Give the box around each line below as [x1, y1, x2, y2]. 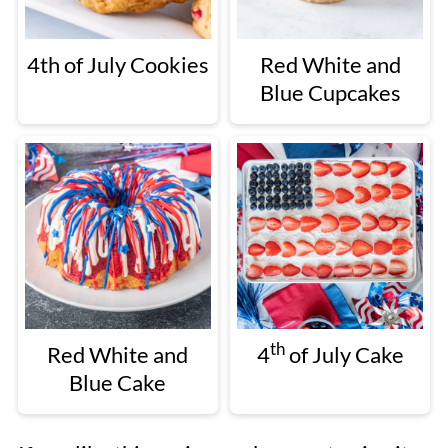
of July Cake [284, 341, 404, 369]
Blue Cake [69, 369, 167, 397]
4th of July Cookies [26, 51, 209, 79]
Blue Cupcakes [259, 79, 401, 107]
